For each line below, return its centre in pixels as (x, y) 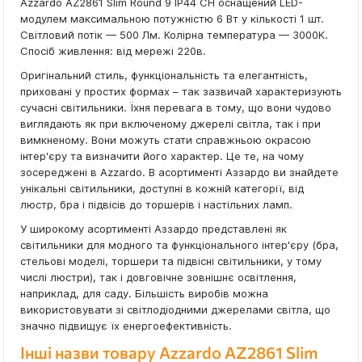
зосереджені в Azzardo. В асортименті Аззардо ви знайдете (179, 173)
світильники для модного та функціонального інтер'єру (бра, (179, 245)
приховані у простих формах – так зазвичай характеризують (181, 92)
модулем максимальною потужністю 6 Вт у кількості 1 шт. (172, 19)
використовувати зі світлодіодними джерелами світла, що (175, 310)
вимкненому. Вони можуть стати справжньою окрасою (166, 140)
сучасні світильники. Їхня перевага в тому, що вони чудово (176, 108)
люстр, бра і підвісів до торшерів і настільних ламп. (156, 205)
